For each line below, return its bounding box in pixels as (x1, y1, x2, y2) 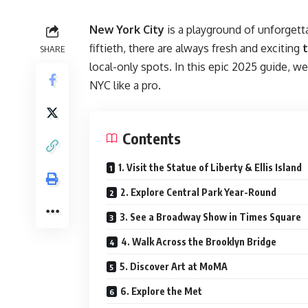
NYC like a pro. (89, 78, 161, 92)
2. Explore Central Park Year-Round (120, 186, 276, 198)
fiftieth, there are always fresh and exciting (89, 41, 302, 55)
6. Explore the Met (120, 285, 202, 297)
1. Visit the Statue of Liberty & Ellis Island (118, 162, 302, 173)
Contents (122, 129, 181, 148)
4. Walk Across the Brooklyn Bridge (121, 236, 276, 247)
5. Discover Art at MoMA (120, 261, 228, 272)
